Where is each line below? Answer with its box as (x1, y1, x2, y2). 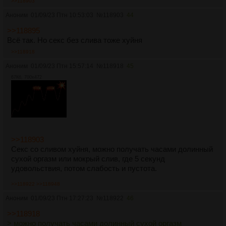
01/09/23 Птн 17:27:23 (31, 194, 93, 202)
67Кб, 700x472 (11, 74, 42, 80)
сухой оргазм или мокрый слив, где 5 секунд (11, 154, 165, 163)
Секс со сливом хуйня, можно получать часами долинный (11, 144, 213, 153)
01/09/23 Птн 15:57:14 (31, 62, 93, 70)
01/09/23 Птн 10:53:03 (31, 11, 93, 19)
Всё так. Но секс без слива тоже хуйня (7, 35, 142, 44)
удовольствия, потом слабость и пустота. (11, 163, 157, 173)
